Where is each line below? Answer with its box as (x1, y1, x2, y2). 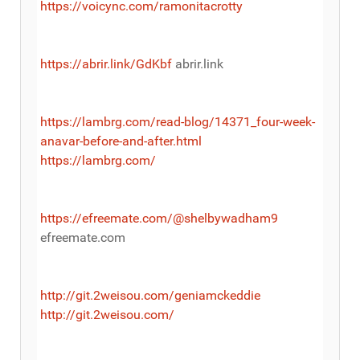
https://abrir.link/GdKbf (40, 55, 172, 72)
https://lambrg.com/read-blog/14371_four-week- (40, 113, 315, 129)
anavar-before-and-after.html (40, 133, 202, 149)
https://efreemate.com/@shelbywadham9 (40, 210, 278, 226)
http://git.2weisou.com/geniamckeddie (40, 287, 260, 303)
